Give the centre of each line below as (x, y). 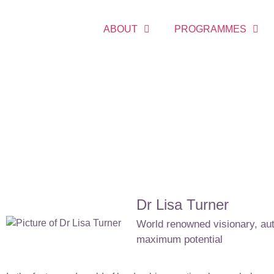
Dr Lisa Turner (183, 204)
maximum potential (180, 239)
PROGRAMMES (210, 29)
